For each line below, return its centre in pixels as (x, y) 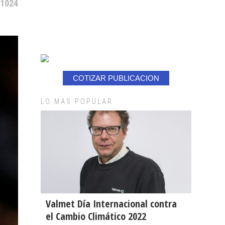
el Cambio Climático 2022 (96, 216)
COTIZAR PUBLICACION (116, 78)
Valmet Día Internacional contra (111, 203)
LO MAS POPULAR (77, 101)
